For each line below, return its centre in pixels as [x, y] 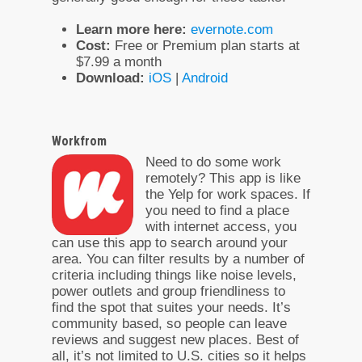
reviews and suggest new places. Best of [175, 339]
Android [205, 78]
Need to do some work [213, 162]
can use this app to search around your [170, 242]
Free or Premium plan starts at [205, 45]
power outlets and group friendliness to [168, 291]
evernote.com [232, 29]
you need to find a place [217, 210]
